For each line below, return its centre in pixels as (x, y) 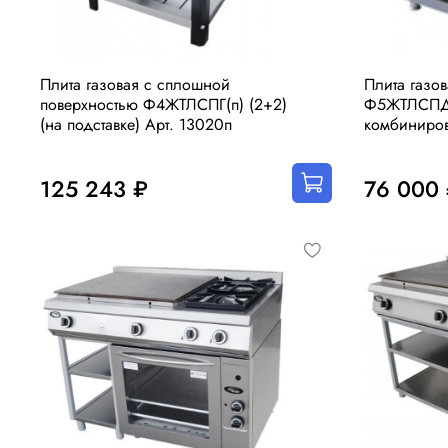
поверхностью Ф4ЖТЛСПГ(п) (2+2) (163, 105)
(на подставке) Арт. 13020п (136, 125)
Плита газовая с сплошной (135, 85)
